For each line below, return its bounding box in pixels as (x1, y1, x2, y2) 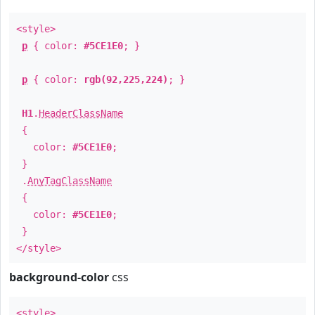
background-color (9, 269, 109, 285)
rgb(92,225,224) (84, 74, 168, 85)
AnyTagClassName (27, 175, 112, 186)
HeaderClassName (39, 108, 123, 119)
